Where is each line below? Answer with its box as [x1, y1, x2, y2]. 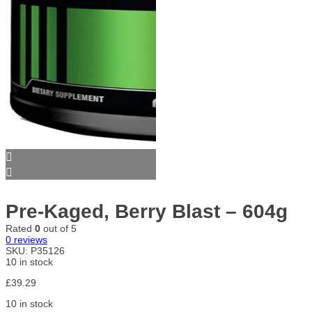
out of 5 [40, 223, 77, 234]
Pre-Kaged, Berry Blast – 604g [6, 201, 288, 222]
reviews [11, 234, 47, 245]
